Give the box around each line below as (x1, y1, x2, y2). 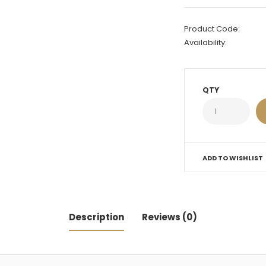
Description (69, 211, 124, 223)
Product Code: (184, 23, 240, 34)
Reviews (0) (142, 211, 197, 223)
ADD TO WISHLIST (202, 153, 264, 163)
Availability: (184, 37, 227, 48)
